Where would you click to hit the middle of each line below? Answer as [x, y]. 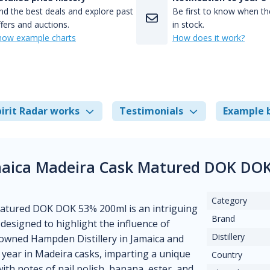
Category [230, 200]
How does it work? [209, 38]
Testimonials [151, 111]
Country [227, 255]
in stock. [188, 24]
